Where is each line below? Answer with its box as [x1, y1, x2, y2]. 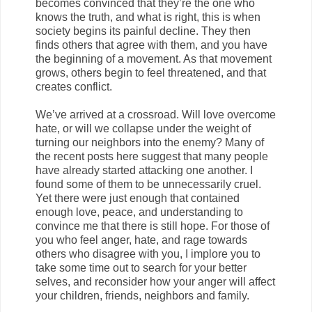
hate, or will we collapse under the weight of [36, 122, 251, 134]
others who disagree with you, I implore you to [36, 247, 260, 260]
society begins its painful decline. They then [36, 24, 251, 37]
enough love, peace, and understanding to [36, 205, 243, 218]
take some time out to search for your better [36, 261, 247, 274]
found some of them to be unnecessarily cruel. [36, 178, 261, 190]
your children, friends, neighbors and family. [36, 289, 249, 302]
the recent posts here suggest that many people [36, 150, 268, 162]
